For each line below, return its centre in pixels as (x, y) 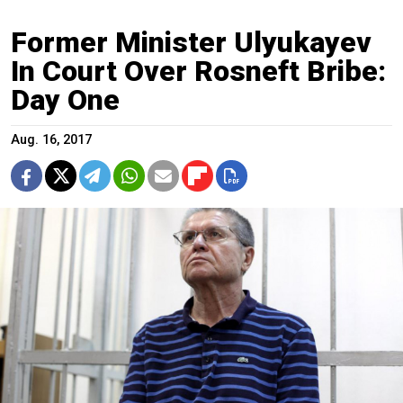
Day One (65, 100)
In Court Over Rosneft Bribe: (198, 72)
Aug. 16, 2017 (51, 140)
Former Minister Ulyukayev (191, 43)
